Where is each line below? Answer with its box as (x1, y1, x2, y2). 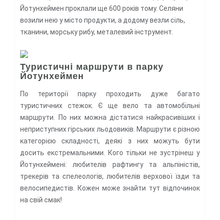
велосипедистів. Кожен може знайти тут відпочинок (20, 184, 200, 192)
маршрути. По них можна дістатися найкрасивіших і (20, 113, 200, 121)
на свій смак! (20, 195, 62, 204)
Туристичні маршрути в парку (20, 59, 164, 73)
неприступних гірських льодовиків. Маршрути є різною (20, 125, 200, 133)
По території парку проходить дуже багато (20, 89, 200, 98)
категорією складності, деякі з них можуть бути (20, 137, 200, 145)
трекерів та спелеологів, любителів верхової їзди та (20, 172, 200, 180)
